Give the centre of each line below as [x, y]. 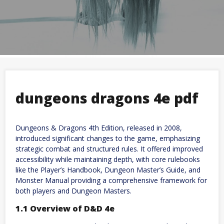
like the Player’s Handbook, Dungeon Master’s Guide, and [108, 169]
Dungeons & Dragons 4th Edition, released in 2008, [99, 127]
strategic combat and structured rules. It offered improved [109, 148]
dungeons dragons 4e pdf [107, 98]
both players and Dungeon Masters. [73, 190]
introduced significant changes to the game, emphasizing [108, 138]
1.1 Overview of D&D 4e [65, 208]
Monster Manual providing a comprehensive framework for [111, 180]
